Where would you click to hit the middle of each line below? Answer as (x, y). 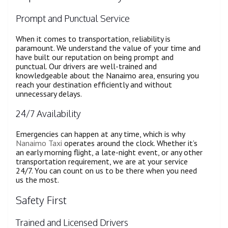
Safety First (41, 200)
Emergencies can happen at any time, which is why (100, 134)
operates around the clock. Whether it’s (130, 143)
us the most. (37, 180)
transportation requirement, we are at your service (102, 162)
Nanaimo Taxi (39, 143)
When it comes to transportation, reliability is (93, 39)
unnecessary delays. (49, 94)
